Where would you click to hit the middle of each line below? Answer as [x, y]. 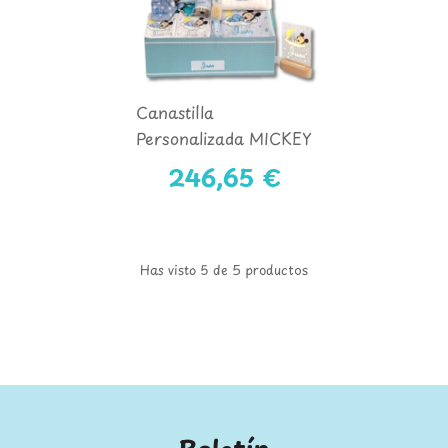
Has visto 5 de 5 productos [224, 270]
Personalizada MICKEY [223, 138]
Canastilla [174, 112]
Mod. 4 [161, 164]
